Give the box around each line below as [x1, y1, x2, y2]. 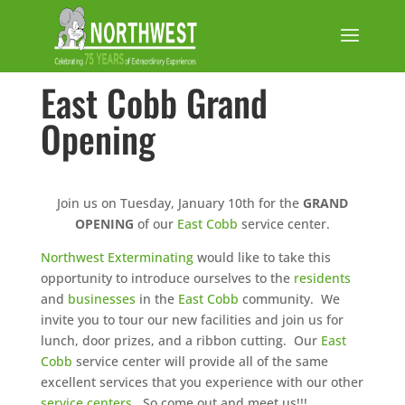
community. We [238, 289, 340, 307]
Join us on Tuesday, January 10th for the [56, 193, 303, 212]
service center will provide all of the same [71, 352, 328, 370]
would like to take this [193, 248, 331, 266]
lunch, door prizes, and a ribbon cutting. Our [40, 331, 321, 349]
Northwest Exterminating [40, 248, 193, 266]
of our [133, 214, 177, 232]
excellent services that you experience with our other [40, 372, 363, 391]
